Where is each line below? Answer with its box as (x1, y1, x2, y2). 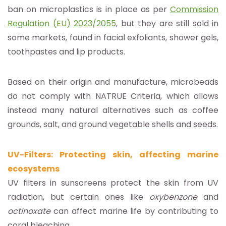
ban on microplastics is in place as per (8, 3, 170, 15)
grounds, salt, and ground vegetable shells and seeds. (8, 118, 218, 130)
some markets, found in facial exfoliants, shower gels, (8, 31, 218, 43)
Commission (170, 3, 218, 15)
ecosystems (8, 162, 60, 175)
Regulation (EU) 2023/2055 (8, 17, 116, 29)
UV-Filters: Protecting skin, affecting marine (8, 148, 218, 160)
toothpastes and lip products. (8, 45, 125, 58)
